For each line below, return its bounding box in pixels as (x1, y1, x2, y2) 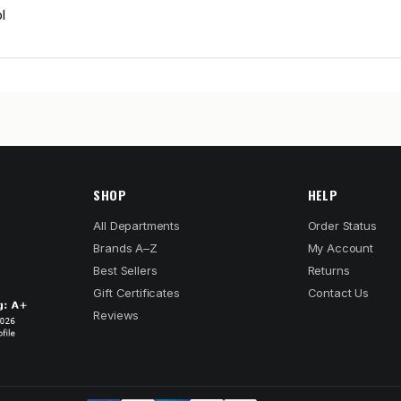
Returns (307, 263, 350, 277)
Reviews (93, 308, 140, 322)
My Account (307, 241, 373, 255)
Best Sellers (93, 263, 158, 277)
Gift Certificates (93, 286, 180, 300)
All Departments (93, 218, 180, 233)
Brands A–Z (93, 241, 158, 255)
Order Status (307, 218, 377, 233)
